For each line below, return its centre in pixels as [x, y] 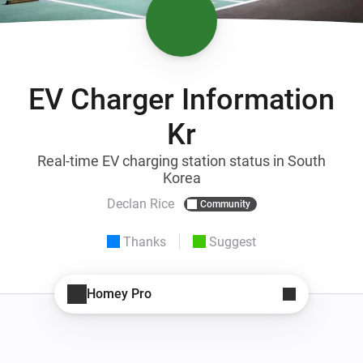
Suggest [233, 241]
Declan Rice [140, 204]
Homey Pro [119, 294]
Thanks [145, 241]
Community [225, 204]
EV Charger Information [181, 99]
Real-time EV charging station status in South [181, 160]
